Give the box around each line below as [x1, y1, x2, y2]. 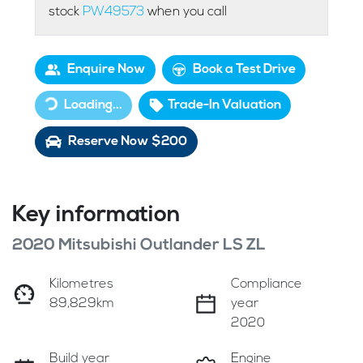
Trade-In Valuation [168, 98, 281, 112]
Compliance [231, 277, 302, 291]
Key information [12, 203, 181, 227]
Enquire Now [67, 62, 146, 76]
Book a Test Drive [193, 62, 296, 76]
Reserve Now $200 [68, 135, 187, 148]
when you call [147, 5, 227, 19]
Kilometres [49, 277, 113, 291]
